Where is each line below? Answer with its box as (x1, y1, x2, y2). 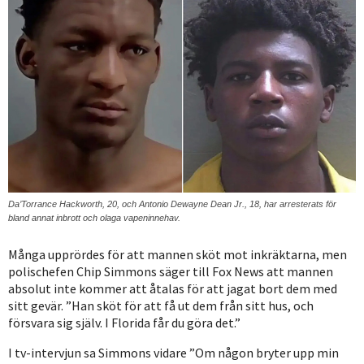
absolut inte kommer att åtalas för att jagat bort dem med (8, 280, 337, 297)
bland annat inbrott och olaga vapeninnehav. (8, 213, 180, 223)
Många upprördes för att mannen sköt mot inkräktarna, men (8, 246, 347, 263)
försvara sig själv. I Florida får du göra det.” (8, 314, 240, 331)
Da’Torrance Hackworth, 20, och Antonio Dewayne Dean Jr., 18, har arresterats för (8, 199, 336, 210)
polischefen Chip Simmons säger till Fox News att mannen (8, 263, 333, 280)
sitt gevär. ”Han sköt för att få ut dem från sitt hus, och (8, 297, 314, 314)
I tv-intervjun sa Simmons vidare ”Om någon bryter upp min (8, 344, 339, 362)
